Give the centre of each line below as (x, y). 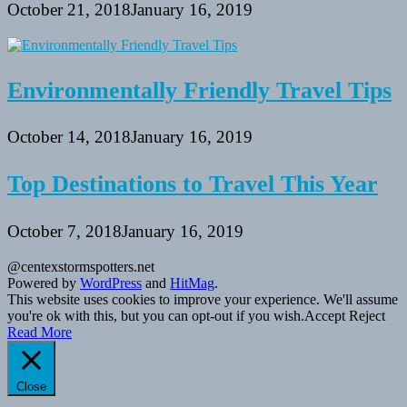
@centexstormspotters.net (81, 266)
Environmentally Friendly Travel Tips (199, 90)
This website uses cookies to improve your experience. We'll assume (203, 299)
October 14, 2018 (69, 137)
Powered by (44, 283)
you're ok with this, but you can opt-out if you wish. (156, 315)
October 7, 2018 (65, 231)
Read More (40, 332)
